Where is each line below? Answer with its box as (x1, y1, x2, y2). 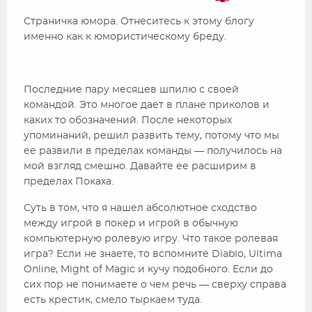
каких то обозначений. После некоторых (24, 116, 232, 125)
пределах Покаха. (24, 177, 114, 187)
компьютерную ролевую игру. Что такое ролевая (24, 234, 278, 244)
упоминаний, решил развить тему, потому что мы (24, 131, 279, 141)
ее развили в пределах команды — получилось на (24, 146, 282, 156)
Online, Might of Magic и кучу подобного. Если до (24, 265, 273, 274)
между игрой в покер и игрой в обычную (24, 219, 238, 228)
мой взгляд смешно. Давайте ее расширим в (24, 162, 256, 171)
